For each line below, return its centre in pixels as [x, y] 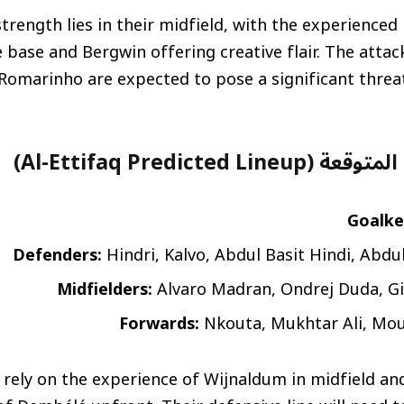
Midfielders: [105, 289]
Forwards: [159, 323]
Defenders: [57, 256]
